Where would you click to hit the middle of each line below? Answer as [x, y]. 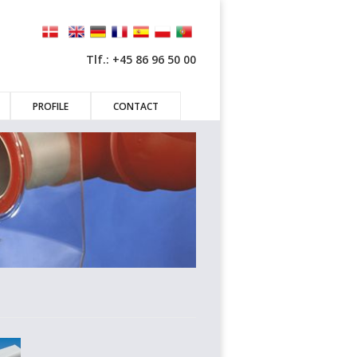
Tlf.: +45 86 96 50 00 [141, 59]
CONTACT [136, 106]
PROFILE [51, 106]
